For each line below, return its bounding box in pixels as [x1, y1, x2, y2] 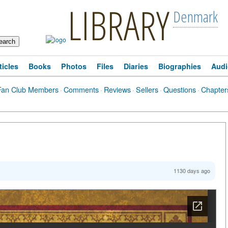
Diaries [124, 61, 148, 71]
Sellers [136, 84, 158, 95]
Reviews [104, 84, 131, 95]
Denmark [173, 6, 218, 27]
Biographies [158, 61, 201, 71]
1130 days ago [174, 166, 210, 175]
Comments [64, 84, 99, 95]
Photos [61, 61, 87, 71]
